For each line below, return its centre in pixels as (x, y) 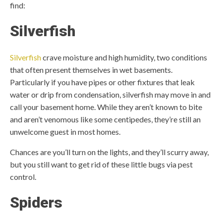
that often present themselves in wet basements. (91, 70)
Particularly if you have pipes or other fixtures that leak (102, 82)
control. (24, 177)
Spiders (36, 202)
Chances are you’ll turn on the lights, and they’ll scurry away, (109, 152)
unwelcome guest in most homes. (66, 132)
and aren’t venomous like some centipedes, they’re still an (105, 119)
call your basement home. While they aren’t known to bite (106, 107)
